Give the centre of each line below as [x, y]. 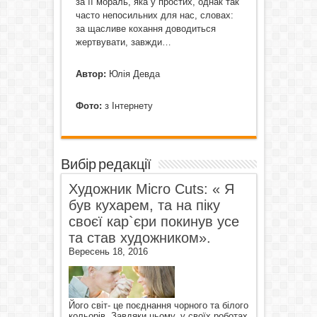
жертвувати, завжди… [123, 42]
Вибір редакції [106, 165]
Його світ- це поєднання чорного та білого [158, 305]
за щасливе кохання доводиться [145, 28]
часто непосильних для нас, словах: [154, 15]
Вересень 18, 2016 [108, 251]
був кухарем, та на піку [144, 205]
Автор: [91, 74]
